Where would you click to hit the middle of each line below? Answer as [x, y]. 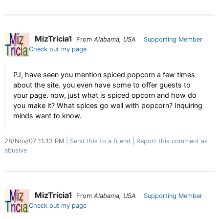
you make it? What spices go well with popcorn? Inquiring [108, 105]
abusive [16, 150]
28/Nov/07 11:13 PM [35, 141]
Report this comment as [172, 141]
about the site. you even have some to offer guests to [102, 85]
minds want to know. [47, 116]
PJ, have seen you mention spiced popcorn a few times [104, 75]
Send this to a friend [100, 141]
